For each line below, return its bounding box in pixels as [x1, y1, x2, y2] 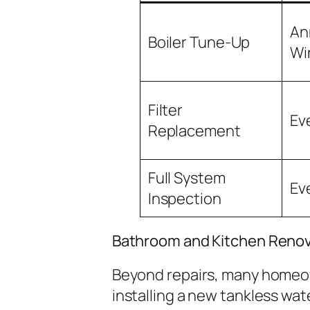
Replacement [147, 120, 241, 141]
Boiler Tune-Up [147, 31, 250, 53]
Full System [147, 167, 226, 188]
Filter [147, 99, 183, 120]
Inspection [147, 188, 221, 209]
